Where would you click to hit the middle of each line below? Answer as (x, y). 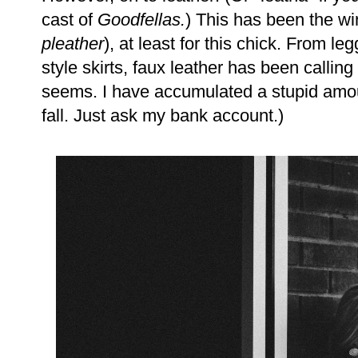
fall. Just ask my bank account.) (163, 116)
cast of (70, 20)
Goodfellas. (141, 20)
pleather (73, 44)
